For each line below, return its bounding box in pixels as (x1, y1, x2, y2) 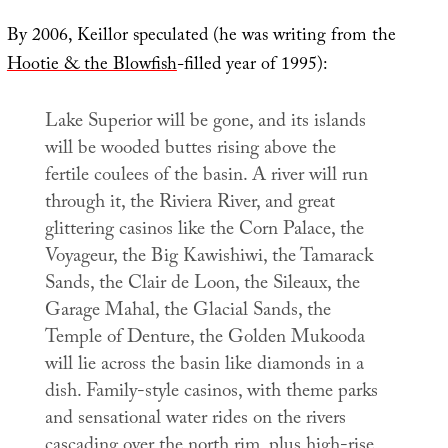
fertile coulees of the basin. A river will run (44, 160, 368, 193)
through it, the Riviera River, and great (44, 187, 335, 220)
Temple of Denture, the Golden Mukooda (44, 322, 365, 355)
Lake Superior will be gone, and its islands (44, 106, 366, 139)
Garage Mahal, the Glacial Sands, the (44, 295, 331, 328)
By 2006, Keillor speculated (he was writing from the (6, 21, 396, 53)
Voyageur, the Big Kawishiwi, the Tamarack (44, 241, 373, 274)
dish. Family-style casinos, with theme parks (44, 376, 378, 409)
